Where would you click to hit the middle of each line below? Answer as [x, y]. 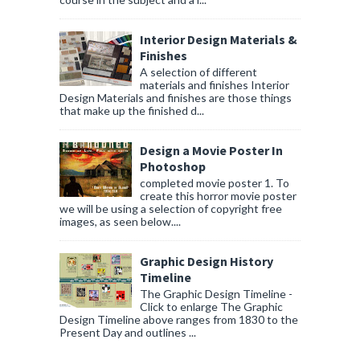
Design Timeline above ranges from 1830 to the [179, 319]
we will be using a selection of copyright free [171, 208]
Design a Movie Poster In [211, 151]
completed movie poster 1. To [215, 182]
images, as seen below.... [120, 221]
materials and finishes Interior [215, 85]
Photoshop [173, 167]
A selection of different [198, 72]
